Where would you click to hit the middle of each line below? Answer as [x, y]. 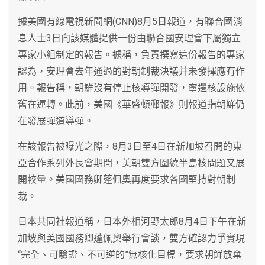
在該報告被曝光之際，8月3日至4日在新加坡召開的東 [130, 146]
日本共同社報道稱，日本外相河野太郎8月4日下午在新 [132, 221]
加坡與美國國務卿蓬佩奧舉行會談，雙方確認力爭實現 [131, 238]
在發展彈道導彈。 [56, 121]
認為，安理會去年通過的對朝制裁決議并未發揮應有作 [131, 71]
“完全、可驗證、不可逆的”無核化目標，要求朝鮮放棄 [130, 254]
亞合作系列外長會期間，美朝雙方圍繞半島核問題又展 [131, 163]
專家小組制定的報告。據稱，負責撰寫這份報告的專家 [131, 54]
